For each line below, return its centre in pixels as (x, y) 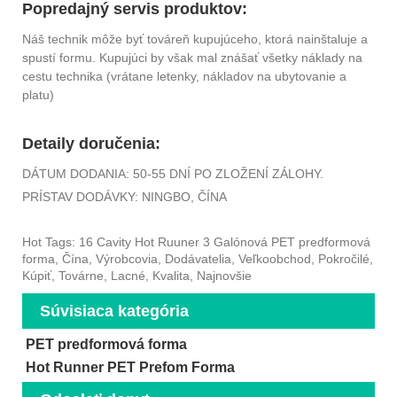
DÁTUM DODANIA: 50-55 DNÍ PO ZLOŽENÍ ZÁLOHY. (173, 173)
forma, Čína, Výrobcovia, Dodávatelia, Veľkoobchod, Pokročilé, (198, 258)
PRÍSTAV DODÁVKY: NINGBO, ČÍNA (125, 196)
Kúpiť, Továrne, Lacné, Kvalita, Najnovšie (137, 275)
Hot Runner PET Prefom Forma (130, 367)
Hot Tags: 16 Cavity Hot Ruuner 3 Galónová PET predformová (196, 241)
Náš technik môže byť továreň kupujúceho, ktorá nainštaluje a (195, 39)
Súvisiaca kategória (114, 311)
